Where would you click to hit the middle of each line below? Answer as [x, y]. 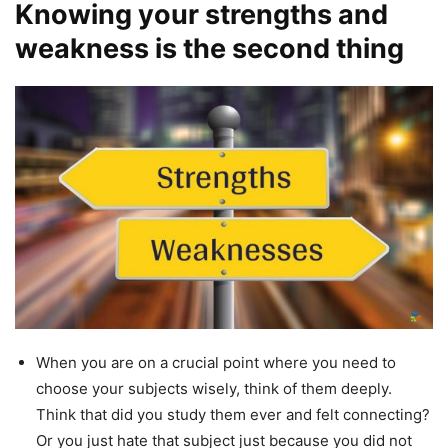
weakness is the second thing [209, 48]
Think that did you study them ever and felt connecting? [233, 415]
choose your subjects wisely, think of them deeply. [214, 389]
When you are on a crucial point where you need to [216, 363]
